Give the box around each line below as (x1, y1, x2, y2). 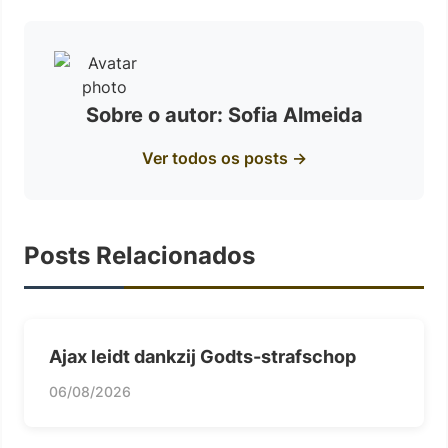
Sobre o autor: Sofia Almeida (85, 103, 363, 127)
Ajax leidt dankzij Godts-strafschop (49, 346, 356, 367)
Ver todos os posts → (141, 148, 307, 168)
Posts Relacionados (24, 241, 255, 270)
